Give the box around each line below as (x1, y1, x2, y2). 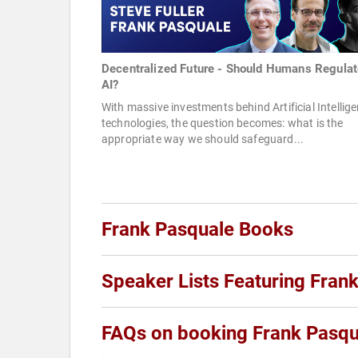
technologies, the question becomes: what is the (101, 117, 344, 130)
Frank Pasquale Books (101, 218, 293, 241)
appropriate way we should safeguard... (101, 133, 304, 146)
